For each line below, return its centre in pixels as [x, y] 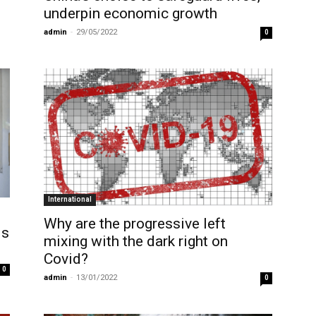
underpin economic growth [130, 14]
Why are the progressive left [135, 224]
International [70, 200]
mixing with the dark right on [136, 242]
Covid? [66, 259]
